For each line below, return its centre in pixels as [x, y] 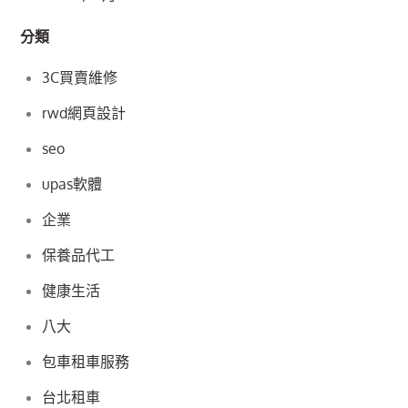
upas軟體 [72, 184]
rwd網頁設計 [84, 113]
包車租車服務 [86, 362]
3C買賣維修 [80, 78]
